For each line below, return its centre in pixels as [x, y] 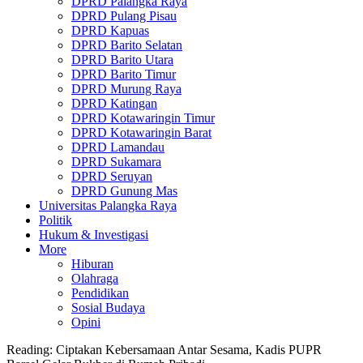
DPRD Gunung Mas [124, 191]
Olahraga [95, 278]
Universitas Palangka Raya [108, 205]
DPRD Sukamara [116, 162]
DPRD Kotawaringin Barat [141, 132]
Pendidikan [100, 293]
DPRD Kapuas [110, 30]
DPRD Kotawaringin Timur [143, 118]
